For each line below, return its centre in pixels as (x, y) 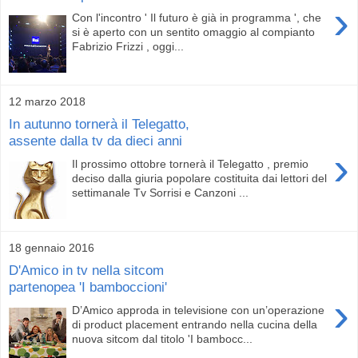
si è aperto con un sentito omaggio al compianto (194, 32)
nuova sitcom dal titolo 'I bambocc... (163, 338)
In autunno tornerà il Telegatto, (99, 124)
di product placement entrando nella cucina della (195, 324)
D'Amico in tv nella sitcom (86, 270)
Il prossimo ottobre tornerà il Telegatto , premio (191, 163)
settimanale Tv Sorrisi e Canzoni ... (161, 192)
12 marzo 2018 (47, 101)
